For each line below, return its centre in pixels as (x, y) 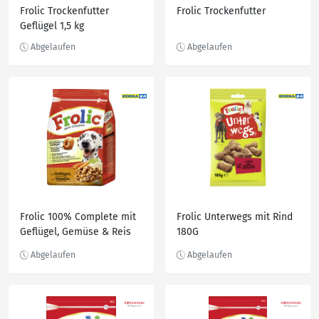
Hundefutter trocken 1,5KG (79, 247)
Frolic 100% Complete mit (78, 217)
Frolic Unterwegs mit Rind (235, 217)
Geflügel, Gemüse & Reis (75, 232)
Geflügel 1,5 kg (52, 26)
